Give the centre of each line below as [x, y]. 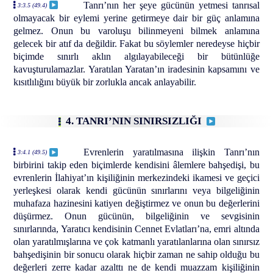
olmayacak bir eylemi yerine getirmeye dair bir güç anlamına [136, 18]
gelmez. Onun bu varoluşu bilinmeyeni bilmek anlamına [136, 30]
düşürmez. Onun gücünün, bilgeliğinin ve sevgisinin [136, 216]
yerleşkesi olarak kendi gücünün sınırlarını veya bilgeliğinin [136, 191]
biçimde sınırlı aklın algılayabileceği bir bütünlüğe [136, 56]
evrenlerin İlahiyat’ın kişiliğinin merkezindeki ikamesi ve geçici [136, 178]
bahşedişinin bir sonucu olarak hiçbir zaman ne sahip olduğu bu [136, 255]
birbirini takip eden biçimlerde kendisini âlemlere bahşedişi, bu [136, 165]
